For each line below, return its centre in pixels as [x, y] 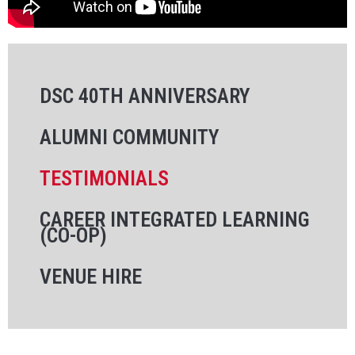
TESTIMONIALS [104, 178]
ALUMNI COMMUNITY [130, 137]
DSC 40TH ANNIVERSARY [145, 95]
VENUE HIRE [91, 276]
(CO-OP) [73, 235]
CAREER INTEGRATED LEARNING [175, 219]
